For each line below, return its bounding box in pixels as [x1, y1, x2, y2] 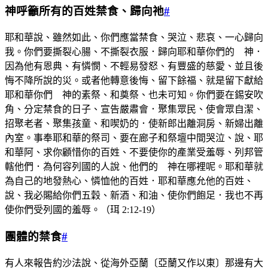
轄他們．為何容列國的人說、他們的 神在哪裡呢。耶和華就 [5, 162, 263, 172]
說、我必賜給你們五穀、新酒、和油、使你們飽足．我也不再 [5, 190, 263, 201]
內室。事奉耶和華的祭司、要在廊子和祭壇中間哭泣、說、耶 [5, 133, 263, 144]
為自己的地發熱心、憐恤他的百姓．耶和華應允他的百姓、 [5, 176, 254, 187]
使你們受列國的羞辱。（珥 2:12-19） [5, 205, 161, 215]
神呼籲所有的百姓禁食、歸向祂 [5, 5, 164, 18]
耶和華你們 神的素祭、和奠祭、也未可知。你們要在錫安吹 [5, 90, 263, 100]
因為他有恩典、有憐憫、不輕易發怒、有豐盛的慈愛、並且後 [5, 61, 263, 72]
